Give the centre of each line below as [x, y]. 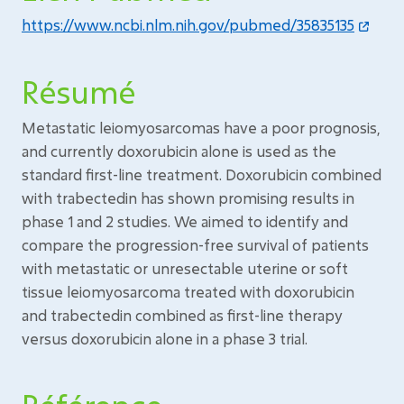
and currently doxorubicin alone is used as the [179, 151]
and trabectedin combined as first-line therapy [182, 315]
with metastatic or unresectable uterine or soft [185, 268]
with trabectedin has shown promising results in [188, 198]
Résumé [78, 92]
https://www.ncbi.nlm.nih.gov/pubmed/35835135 [188, 25]
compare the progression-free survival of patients [195, 245]
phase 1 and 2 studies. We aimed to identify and [185, 221]
